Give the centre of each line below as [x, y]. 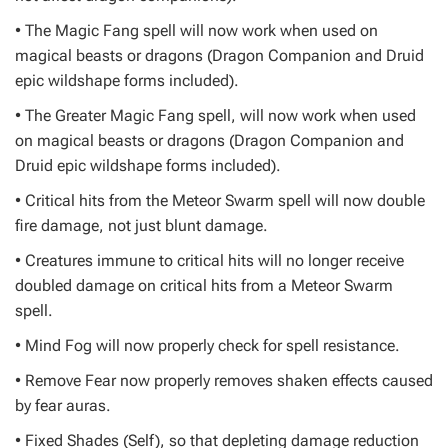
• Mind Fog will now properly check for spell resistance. [207, 345]
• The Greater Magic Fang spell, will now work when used [215, 115]
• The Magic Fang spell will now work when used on [196, 30]
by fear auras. [63, 405]
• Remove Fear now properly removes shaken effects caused [224, 380]
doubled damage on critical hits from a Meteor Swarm [204, 285]
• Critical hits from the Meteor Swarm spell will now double [220, 200]
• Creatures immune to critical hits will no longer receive [209, 260]
